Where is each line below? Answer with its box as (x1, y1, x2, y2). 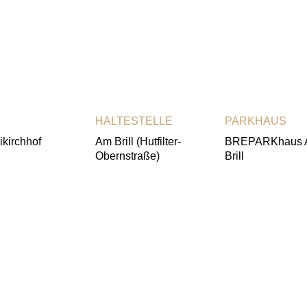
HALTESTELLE (95, 115, 173, 127)
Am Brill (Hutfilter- (95, 136, 181, 148)
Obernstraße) (95, 150, 160, 162)
